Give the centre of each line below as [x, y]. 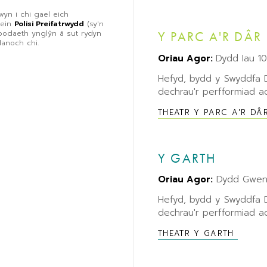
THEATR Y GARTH [198, 234]
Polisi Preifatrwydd [49, 24]
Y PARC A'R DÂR [210, 37]
